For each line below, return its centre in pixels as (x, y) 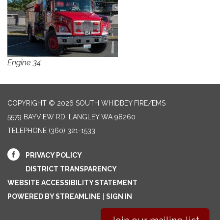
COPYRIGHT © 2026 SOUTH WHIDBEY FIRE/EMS (86, 103)
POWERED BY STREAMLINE (54, 197)
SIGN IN (119, 197)
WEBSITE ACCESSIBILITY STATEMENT (72, 183)
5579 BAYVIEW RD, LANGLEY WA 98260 (71, 117)
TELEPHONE (27, 131)
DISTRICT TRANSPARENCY (71, 169)
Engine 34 (24, 63)
